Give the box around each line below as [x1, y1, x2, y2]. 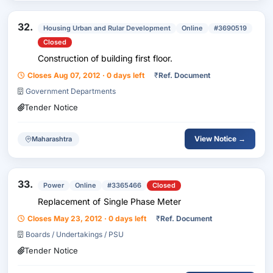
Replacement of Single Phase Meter [38, 196, 181, 207]
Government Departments [26, 87, 116, 96]
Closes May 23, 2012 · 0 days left [27, 214, 146, 223]
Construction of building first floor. [38, 53, 172, 63]
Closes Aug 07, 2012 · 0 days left [27, 71, 144, 80]
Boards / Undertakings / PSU [26, 230, 124, 239]
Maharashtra [32, 134, 72, 143]
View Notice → [194, 134, 246, 143]
